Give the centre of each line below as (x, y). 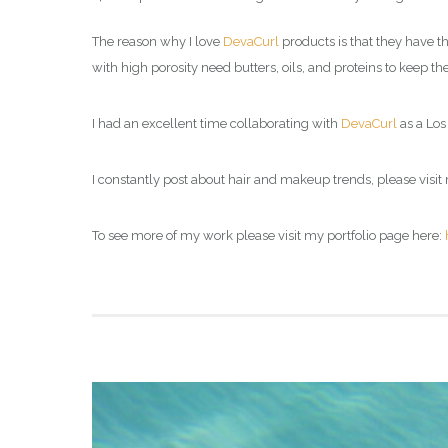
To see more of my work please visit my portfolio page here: (268, 235)
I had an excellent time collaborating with (216, 123)
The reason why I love (157, 41)
